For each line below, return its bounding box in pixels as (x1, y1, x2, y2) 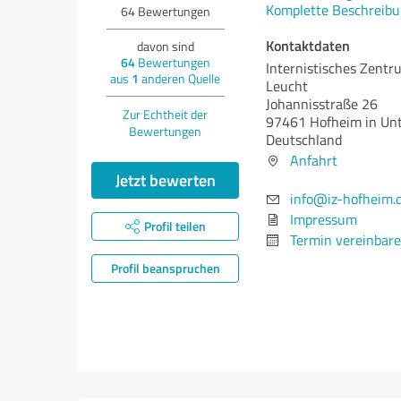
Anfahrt (290, 150, 337, 170)
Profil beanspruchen (110, 260, 220, 277)
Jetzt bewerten (115, 168, 216, 192)
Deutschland (266, 130, 342, 149)
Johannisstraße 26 (266, 94, 378, 114)
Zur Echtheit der (123, 106, 208, 123)
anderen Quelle (139, 70, 220, 87)
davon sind (136, 38, 194, 55)
